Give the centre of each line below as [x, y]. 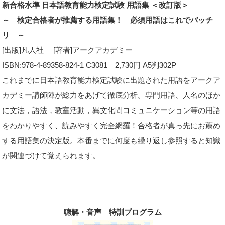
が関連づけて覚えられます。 [51, 155]
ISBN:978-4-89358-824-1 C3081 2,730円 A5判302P [89, 65]
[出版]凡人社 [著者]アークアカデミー [68, 50]
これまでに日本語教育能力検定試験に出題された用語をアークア [111, 80]
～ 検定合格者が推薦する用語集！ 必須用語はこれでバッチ [108, 20]
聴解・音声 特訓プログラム [113, 212]
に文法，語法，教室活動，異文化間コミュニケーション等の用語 [111, 110]
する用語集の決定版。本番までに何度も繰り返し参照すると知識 [111, 140]
